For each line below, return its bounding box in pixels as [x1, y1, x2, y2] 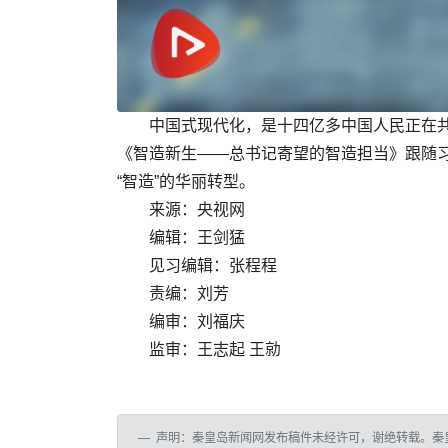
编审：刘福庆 [149, 313, 245, 331]
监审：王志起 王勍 [149, 341, 281, 359]
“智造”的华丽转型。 [117, 173, 255, 191]
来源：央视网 [149, 201, 245, 219]
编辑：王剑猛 [149, 229, 245, 247]
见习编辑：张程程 [149, 257, 277, 275]
